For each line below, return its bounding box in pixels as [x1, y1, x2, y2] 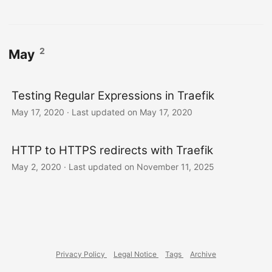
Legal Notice [114, 250, 158, 259]
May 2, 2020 [12, 161, 61, 172]
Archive [190, 250, 216, 259]
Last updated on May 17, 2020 [72, 106, 192, 117]
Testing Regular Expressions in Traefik [12, 88, 214, 103]
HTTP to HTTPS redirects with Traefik [12, 143, 213, 157]
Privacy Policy [56, 250, 107, 259]
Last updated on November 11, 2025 [69, 161, 214, 172]
